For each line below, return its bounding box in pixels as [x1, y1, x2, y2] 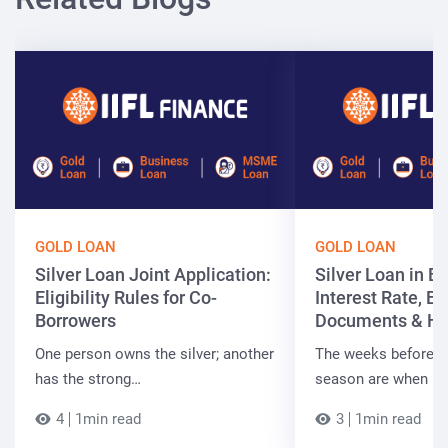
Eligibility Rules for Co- [35, 287, 217, 309]
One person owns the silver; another [35, 345, 274, 364]
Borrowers [35, 310, 116, 332]
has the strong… [35, 370, 141, 389]
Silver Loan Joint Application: [35, 264, 271, 286]
